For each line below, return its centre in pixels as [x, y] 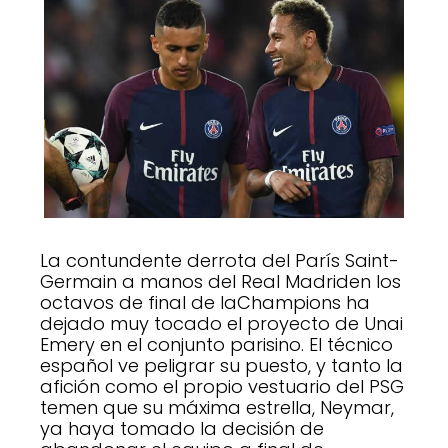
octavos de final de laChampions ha [205, 302]
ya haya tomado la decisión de [182, 428]
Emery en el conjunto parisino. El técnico [216, 344]
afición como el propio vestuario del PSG [222, 386]
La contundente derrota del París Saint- [219, 260]
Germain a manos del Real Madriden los [220, 281]
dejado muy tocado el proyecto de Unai [221, 323]
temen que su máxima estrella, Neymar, [217, 407]
